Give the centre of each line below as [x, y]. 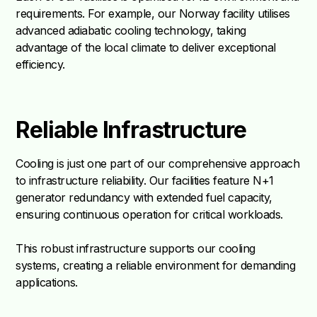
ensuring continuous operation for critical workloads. [149, 215]
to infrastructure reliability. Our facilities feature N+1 [145, 181]
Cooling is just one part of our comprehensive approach [158, 164]
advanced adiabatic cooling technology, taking [131, 31]
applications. [47, 283]
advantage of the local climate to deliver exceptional [146, 48]
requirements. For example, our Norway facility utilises [153, 14]
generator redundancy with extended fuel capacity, [144, 198]
